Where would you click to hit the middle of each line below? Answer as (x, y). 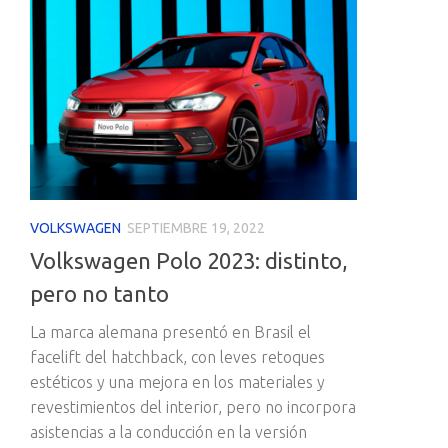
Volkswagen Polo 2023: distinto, (189, 260)
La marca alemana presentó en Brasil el (170, 331)
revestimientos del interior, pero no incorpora (193, 406)
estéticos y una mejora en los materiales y (177, 381)
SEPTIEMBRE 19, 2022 (196, 227)
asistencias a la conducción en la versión (168, 431)
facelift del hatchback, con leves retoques (177, 356)
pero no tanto (99, 293)
